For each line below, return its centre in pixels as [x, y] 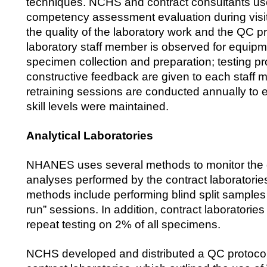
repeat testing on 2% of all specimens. [123, 224]
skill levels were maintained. [97, 106]
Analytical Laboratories [90, 136]
